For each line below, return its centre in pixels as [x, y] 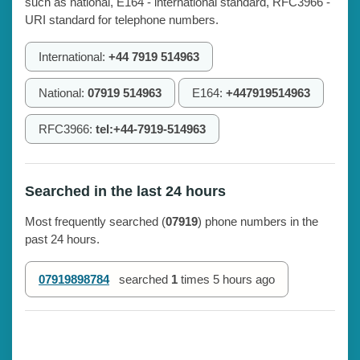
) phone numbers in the [258, 221]
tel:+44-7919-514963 [151, 129]
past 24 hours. [62, 239]
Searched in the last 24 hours [125, 191]
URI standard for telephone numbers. [122, 19]
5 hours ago [244, 279]
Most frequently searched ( [95, 221]
